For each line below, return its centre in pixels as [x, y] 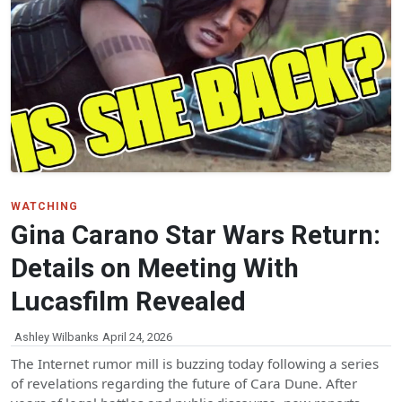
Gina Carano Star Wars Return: [196, 236]
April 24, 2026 [137, 337]
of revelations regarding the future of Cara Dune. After [184, 384]
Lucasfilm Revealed [128, 302]
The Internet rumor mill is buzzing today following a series [195, 364]
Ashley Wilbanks [57, 337]
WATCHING [44, 207]
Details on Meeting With [155, 269]
